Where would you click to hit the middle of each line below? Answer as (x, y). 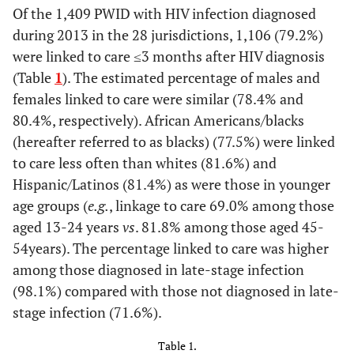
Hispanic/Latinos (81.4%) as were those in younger (171, 184)
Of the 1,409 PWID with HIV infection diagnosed (164, 13)
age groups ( (50, 205)
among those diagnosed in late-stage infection (158, 269)
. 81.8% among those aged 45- (230, 227)
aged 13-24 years (68, 227)
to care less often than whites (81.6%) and (145, 163)
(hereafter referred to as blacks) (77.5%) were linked (174, 141)
